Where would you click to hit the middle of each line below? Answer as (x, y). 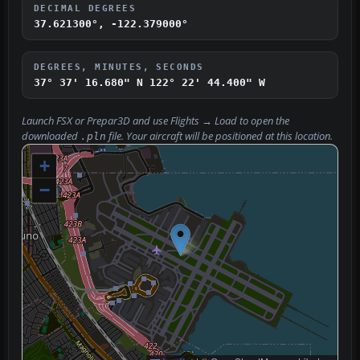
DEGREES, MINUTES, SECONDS (119, 67)
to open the (263, 121)
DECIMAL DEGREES (85, 8)
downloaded (51, 137)
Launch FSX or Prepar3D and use (96, 121)
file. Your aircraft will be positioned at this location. (219, 137)
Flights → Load (204, 121)
